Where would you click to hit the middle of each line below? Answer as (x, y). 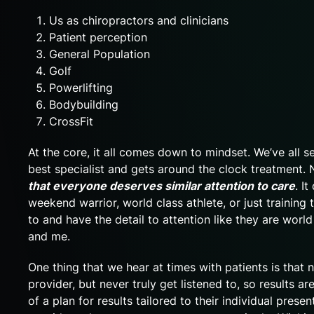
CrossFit (71, 121)
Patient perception (98, 37)
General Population (100, 54)
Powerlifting (81, 87)
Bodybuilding (84, 104)
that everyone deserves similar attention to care (162, 185)
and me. (49, 236)
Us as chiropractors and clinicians (139, 20)
